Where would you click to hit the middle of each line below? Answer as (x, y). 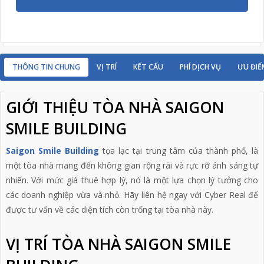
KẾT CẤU (148, 67)
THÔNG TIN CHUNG (46, 67)
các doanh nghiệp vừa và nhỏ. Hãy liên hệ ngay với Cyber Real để (132, 194)
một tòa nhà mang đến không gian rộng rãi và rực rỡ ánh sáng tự (132, 165)
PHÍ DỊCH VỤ (200, 67)
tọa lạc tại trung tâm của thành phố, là (179, 150)
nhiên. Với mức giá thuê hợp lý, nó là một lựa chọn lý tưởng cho (132, 180)
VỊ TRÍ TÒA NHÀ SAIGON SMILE (118, 244)
